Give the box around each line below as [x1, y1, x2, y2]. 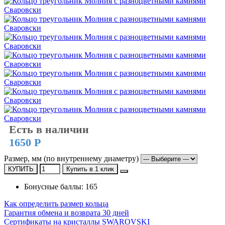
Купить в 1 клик [66, 165, 114, 173]
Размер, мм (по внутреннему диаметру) [4, 154, 139, 163]
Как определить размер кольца [4, 199, 108, 208]
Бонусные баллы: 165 [24, 182, 97, 191]
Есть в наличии [9, 123, 89, 136]
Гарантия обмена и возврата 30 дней [4, 208, 129, 217]
